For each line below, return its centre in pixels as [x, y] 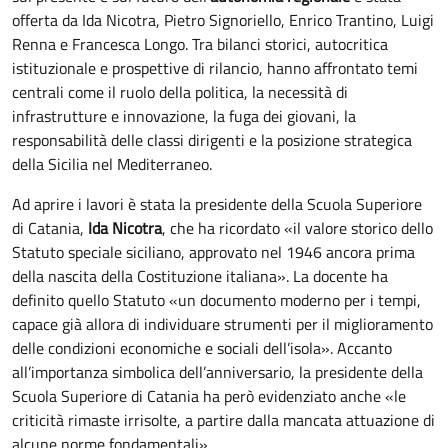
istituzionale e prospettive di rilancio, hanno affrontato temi [215, 68]
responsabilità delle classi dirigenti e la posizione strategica [212, 140]
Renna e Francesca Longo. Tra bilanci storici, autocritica [200, 44]
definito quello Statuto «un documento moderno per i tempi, [216, 300]
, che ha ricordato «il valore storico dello [297, 228]
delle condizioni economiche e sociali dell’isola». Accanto [202, 348]
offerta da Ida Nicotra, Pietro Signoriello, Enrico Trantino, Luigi [223, 20]
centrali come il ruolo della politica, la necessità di [180, 92]
